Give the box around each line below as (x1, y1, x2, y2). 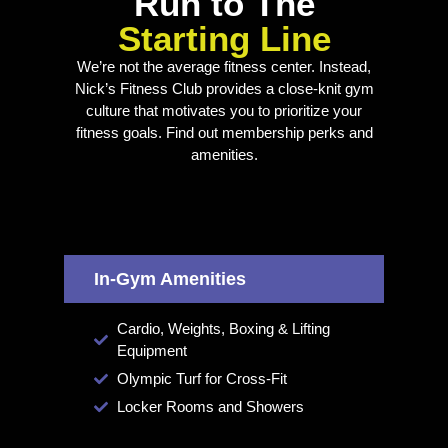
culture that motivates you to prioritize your (86, 102, 362, 120)
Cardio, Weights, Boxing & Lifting (116, 319, 330, 337)
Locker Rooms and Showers (116, 397, 304, 415)
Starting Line (117, 19, 331, 59)
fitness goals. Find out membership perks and (75, 124, 373, 142)
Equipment (116, 341, 187, 359)
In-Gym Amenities (94, 268, 246, 289)
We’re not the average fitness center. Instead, (77, 58, 371, 76)
